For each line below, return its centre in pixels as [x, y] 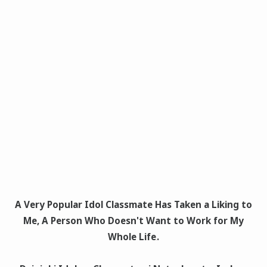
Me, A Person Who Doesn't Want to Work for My [133, 220]
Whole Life [132, 236]
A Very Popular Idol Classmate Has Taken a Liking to [133, 204]
